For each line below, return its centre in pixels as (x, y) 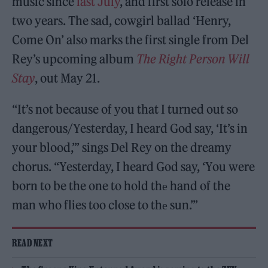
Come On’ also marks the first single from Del (131, 40)
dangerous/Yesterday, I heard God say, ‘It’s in (130, 128)
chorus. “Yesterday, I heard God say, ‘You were (134, 167)
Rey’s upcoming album (74, 59)
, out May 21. (68, 78)
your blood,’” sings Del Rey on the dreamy (122, 147)
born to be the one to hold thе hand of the (121, 186)
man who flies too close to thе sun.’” (105, 205)
